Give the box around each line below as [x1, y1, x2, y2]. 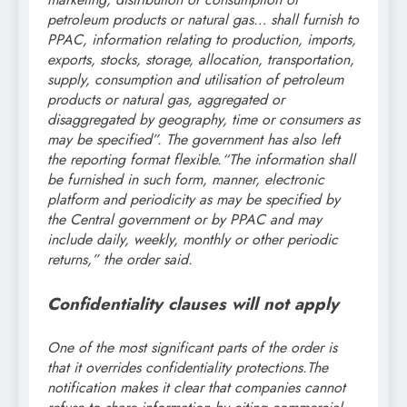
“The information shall [222, 149, 355, 171]
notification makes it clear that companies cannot [47, 377, 345, 399]
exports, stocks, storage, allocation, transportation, [47, 49, 354, 71]
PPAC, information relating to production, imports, [47, 29, 356, 51]
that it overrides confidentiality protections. [47, 357, 307, 379]
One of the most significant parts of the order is [47, 337, 337, 359]
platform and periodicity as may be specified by [47, 189, 340, 211]
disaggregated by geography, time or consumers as [47, 109, 360, 131]
